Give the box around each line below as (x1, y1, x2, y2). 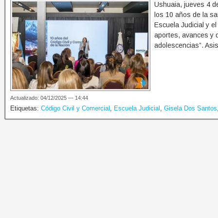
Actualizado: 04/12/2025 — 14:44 (10, 95, 88, 101)
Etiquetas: (10, 105, 41, 112)
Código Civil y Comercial (41, 105, 110, 112)
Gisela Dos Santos (164, 105, 217, 112)
